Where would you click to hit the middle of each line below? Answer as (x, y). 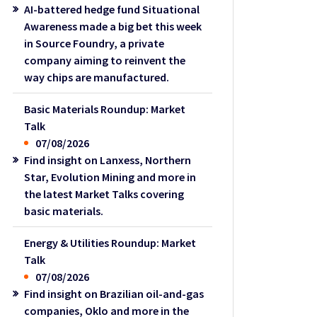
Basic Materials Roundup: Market (105, 109)
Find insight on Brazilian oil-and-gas (114, 293)
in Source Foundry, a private (94, 43)
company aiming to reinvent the (105, 60)
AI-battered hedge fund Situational (112, 9)
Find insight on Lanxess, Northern (108, 160)
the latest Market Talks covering (104, 194)
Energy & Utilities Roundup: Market (110, 242)
